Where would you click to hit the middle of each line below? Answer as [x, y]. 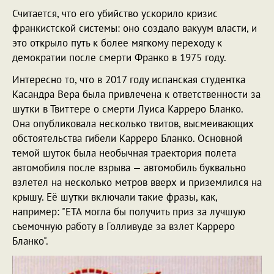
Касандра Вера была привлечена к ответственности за [136, 94]
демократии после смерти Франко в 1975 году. [119, 58]
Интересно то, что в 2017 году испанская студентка [129, 80]
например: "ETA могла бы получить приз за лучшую [129, 212]
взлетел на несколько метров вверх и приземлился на [137, 183]
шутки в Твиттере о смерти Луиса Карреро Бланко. [128, 109]
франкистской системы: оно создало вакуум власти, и [135, 28]
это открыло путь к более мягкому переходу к [117, 43]
